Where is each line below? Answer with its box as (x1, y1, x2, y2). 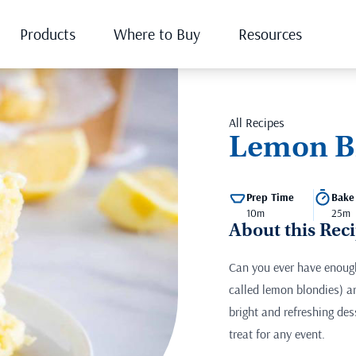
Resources (238, 24, 302, 44)
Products (19, 24, 75, 44)
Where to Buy (113, 24, 200, 44)
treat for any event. (229, 325, 325, 342)
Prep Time (246, 189, 294, 204)
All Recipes (229, 114, 284, 130)
